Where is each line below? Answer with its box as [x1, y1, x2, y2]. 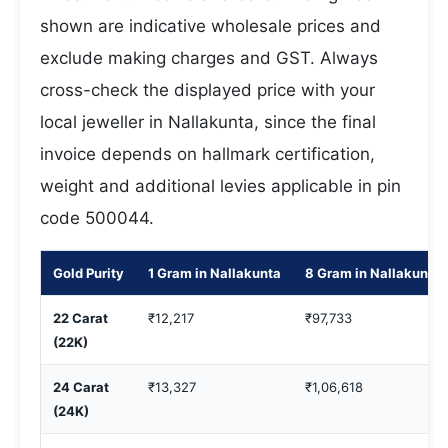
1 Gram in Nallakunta [148, 265, 281, 281]
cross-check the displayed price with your [40, 80, 375, 100]
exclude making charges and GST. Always [40, 48, 378, 68]
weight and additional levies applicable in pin [40, 176, 401, 196]
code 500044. [40, 208, 154, 228]
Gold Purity [53, 265, 124, 281]
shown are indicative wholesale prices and [40, 16, 381, 36]
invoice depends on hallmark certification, [40, 144, 375, 164]
